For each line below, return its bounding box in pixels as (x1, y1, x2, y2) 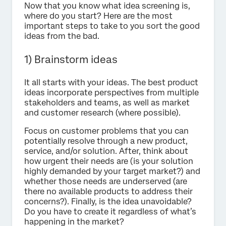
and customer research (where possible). (24, 108, 183, 118)
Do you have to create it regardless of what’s (24, 207, 196, 217)
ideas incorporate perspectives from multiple (24, 88, 199, 98)
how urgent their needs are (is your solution (24, 156, 193, 166)
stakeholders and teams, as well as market (24, 98, 190, 108)
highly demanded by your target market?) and (24, 166, 200, 177)
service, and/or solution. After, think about (24, 146, 188, 156)
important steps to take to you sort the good (24, 21, 200, 31)
